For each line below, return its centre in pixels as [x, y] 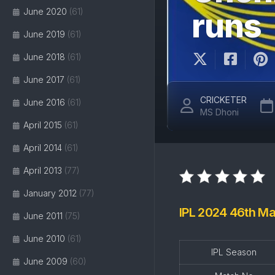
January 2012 [50, 193]
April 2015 [43, 125]
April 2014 [43, 148]
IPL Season [234, 252]
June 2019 [44, 34]
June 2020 [45, 11]
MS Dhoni [219, 112]
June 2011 [43, 216]
